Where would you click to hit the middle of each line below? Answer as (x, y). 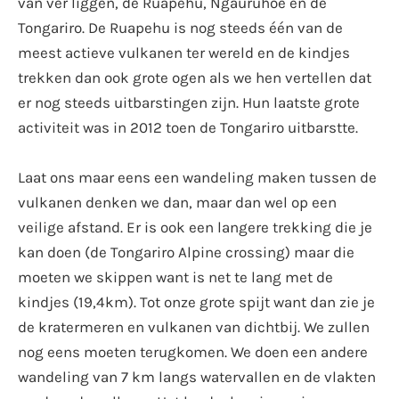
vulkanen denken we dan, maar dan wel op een (177, 203)
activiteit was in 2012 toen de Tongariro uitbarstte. (188, 128)
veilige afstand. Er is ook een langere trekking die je (195, 228)
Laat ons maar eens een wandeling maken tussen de (197, 178)
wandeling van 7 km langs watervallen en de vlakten (197, 377)
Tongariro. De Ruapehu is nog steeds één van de (180, 28)
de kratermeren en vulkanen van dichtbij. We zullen (194, 327)
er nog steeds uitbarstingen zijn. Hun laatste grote (189, 103)
